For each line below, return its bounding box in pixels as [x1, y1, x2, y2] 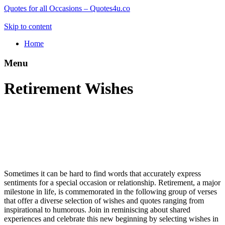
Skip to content [4, 22, 52, 31]
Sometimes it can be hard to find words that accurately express [4, 169, 201, 178]
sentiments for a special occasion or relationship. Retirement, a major [4, 178, 220, 187]
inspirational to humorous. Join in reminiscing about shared [4, 205, 190, 214]
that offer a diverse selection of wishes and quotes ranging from [4, 196, 204, 205]
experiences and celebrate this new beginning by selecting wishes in [4, 214, 218, 223]
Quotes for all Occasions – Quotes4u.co [4, 4, 130, 13]
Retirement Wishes [4, 79, 133, 98]
